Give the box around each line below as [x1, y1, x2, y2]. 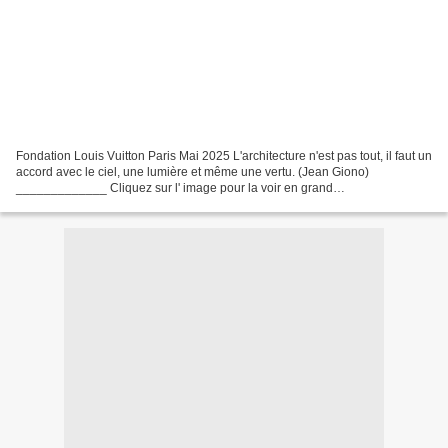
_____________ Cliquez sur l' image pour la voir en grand [16, 180, 333, 195]
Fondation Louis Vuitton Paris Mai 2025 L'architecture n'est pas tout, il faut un [16, 148, 432, 163]
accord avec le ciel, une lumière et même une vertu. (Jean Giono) [16, 164, 369, 179]
